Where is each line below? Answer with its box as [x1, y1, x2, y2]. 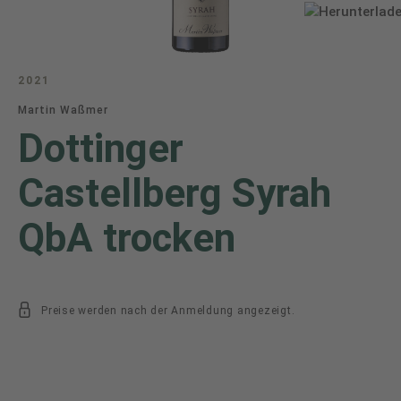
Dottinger [18, 125, 183, 172]
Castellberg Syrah [18, 170, 331, 217]
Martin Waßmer [18, 104, 108, 116]
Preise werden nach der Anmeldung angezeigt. [41, 304, 295, 317]
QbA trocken [18, 215, 235, 261]
